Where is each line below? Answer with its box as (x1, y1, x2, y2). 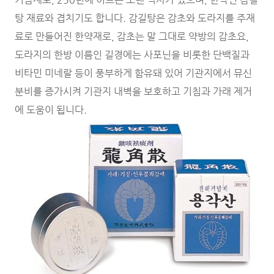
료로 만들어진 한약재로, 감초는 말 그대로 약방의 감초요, (15, 30, 249, 42)
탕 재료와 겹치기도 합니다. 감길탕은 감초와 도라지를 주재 (15, 12, 255, 24)
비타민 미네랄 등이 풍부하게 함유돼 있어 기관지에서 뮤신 (15, 67, 252, 79)
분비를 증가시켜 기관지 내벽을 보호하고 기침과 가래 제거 (15, 85, 252, 97)
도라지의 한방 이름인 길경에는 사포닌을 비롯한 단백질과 (15, 48, 250, 61)
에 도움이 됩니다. (15, 103, 89, 116)
